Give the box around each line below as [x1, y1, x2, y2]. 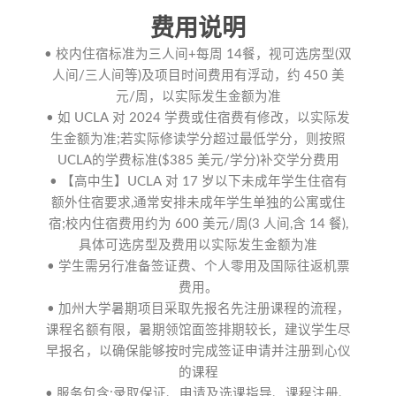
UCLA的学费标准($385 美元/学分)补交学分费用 [57, 154, 339, 168]
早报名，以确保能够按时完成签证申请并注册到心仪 [45, 345, 351, 359]
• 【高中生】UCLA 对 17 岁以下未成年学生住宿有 [49, 175, 347, 189]
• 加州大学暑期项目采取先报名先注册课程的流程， [46, 302, 350, 316]
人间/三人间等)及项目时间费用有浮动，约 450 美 [51, 69, 345, 83]
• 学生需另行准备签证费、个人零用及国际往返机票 [46, 260, 350, 274]
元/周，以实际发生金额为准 [115, 90, 281, 104]
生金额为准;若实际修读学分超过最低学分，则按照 [50, 133, 346, 147]
